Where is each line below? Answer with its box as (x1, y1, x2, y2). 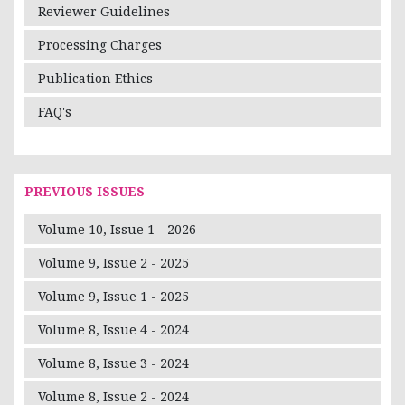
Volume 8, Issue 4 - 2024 (38, 320, 189, 338)
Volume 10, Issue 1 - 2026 (38, 220, 196, 238)
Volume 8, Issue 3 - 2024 (38, 353, 189, 372)
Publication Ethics (38, 69, 153, 87)
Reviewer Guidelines (38, 2, 170, 20)
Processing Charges (38, 35, 162, 53)
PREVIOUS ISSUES (24, 182, 145, 200)
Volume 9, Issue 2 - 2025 (38, 253, 189, 271)
